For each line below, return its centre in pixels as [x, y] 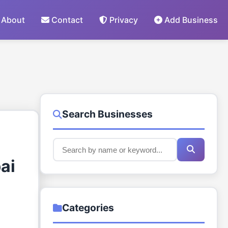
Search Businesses [107, 114]
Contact [66, 20]
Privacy [123, 20]
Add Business [190, 20]
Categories [88, 208]
